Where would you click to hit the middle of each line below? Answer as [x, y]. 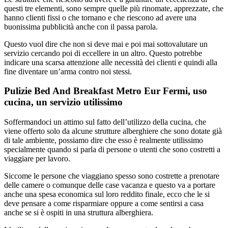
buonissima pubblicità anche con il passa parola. [81, 26]
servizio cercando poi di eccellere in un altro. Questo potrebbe [103, 53]
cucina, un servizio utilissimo [63, 102]
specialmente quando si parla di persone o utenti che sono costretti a [112, 150]
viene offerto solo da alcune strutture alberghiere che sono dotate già [113, 131]
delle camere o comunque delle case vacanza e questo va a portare [110, 185]
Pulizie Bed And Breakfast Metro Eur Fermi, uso [106, 91]
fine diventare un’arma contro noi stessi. [68, 71]
